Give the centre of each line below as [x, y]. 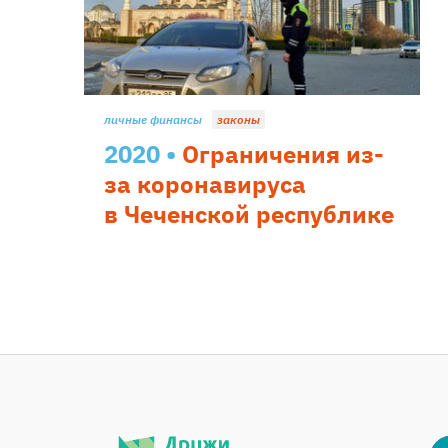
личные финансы [153, 119]
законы [238, 119]
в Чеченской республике [249, 213]
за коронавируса [205, 183]
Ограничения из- [283, 153]
